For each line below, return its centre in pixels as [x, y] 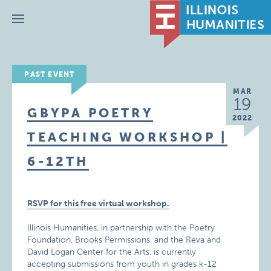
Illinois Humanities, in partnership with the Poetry [121, 228]
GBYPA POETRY [90, 113]
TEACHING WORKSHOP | [128, 137]
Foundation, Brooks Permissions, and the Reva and [124, 240]
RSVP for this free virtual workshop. [99, 204]
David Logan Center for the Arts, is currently [112, 252]
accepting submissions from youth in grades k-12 [122, 264]
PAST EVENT [50, 74]
